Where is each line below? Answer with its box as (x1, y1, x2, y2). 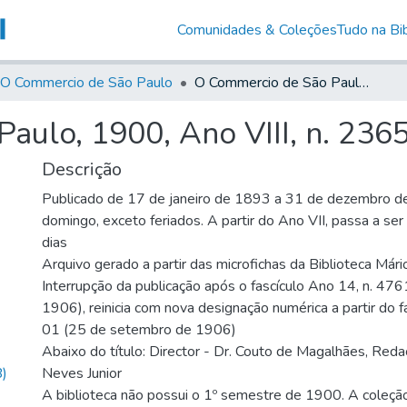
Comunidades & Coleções (176, 19, 337, 40)
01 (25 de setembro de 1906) (42, 319, 236, 340)
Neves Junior (42, 362, 122, 383)
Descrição (42, 156, 122, 182)
